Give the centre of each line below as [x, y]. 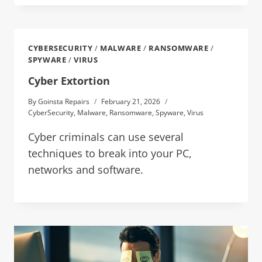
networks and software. [86, 170]
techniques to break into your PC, [110, 154]
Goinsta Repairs [64, 102]
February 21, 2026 [131, 102]
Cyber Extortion [69, 81]
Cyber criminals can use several [106, 137]
